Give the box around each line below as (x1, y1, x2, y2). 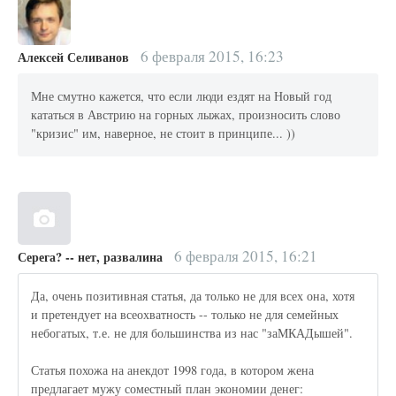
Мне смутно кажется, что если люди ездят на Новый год (31, 88, 332, 105)
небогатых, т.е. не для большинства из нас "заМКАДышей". (31, 324, 354, 342)
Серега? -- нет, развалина (18, 247, 163, 266)
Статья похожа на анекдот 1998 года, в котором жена (31, 362, 315, 379)
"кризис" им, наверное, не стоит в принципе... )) (31, 125, 296, 142)
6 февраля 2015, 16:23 (136, 45, 284, 66)
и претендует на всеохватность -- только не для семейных (31, 306, 339, 324)
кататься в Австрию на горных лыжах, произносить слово (31, 106, 341, 124)
